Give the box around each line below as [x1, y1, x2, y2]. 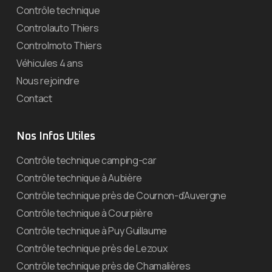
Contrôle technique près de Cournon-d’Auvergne [16, 188, 226, 202]
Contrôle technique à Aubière [16, 171, 143, 185]
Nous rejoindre [16, 73, 80, 87]
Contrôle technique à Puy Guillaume [16, 223, 168, 237]
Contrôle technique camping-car [16, 153, 157, 167]
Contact [16, 91, 52, 105]
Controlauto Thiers [16, 21, 99, 35]
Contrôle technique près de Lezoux [16, 241, 168, 255]
